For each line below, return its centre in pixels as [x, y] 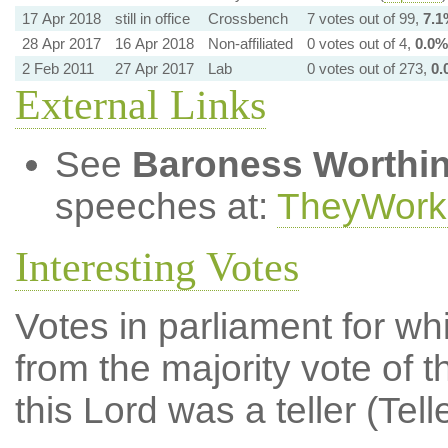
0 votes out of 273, [368, 68]
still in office [152, 18]
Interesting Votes [156, 267]
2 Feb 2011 [57, 68]
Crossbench [247, 18]
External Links [140, 105]
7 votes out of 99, [364, 18]
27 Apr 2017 [154, 68]
